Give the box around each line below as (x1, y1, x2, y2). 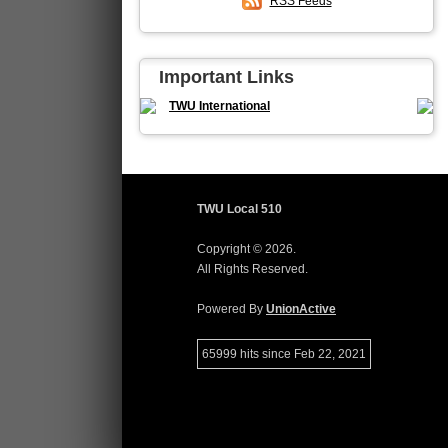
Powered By (197, 302, 266, 316)
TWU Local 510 (197, 202, 282, 216)
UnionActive (266, 302, 336, 316)
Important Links (159, 67, 294, 87)
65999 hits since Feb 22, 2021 (202, 347, 366, 361)
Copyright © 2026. (197, 242, 296, 256)
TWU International (169, 99, 270, 113)
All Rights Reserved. (197, 262, 308, 276)
